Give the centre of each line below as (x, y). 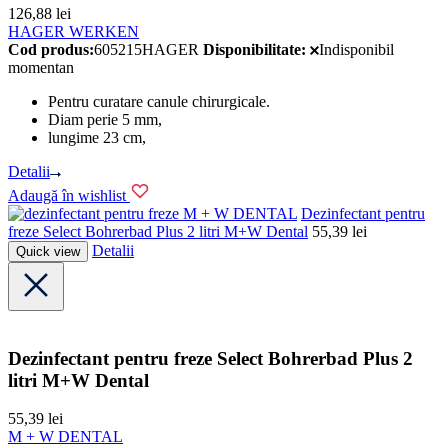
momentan (41, 68)
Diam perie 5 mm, (105, 120)
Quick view (48, 251)
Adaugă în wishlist (67, 195)
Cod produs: (51, 50)
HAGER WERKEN (73, 32)
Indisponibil (357, 50)
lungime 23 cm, (97, 138)
